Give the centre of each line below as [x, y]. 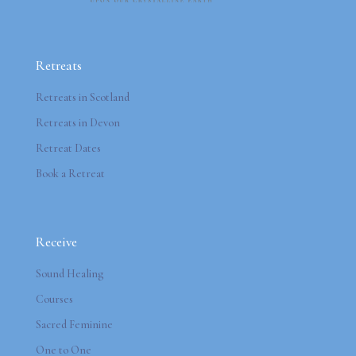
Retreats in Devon [78, 123]
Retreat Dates [68, 149]
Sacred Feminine [74, 325]
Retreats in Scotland [83, 98]
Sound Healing [70, 274]
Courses [54, 300]
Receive [56, 242]
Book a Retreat [70, 174]
